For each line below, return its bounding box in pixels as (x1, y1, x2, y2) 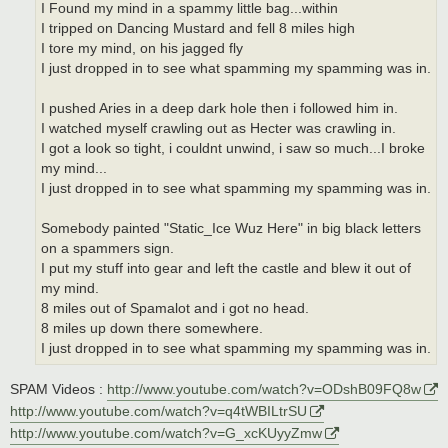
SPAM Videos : (10, 380, 107, 397)
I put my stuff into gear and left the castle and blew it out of (41, 261, 411, 277)
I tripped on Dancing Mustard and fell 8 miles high (41, 21, 355, 37)
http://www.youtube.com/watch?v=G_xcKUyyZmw (10, 425, 322, 442)
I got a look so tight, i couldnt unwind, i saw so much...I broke (41, 141, 425, 157)
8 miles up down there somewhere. (41, 321, 263, 337)
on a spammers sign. (41, 241, 174, 257)
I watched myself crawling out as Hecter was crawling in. (41, 121, 396, 137)
